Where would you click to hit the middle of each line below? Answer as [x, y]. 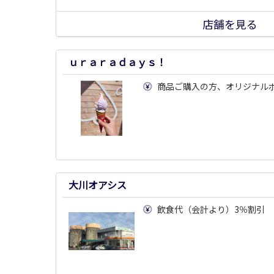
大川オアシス [98, 185]
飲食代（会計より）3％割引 [211, 209]
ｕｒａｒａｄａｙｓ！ [117, 62]
